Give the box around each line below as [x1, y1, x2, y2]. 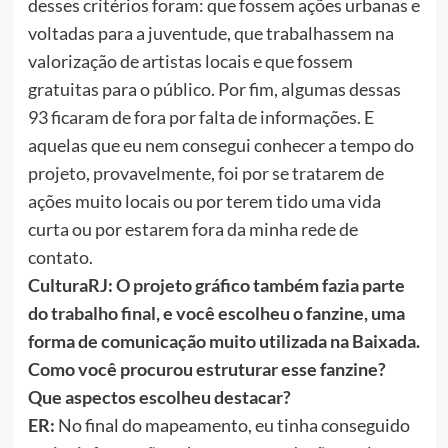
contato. [27, 246, 132, 269]
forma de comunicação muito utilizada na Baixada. [27, 330, 420, 353]
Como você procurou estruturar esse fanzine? [27, 358, 386, 381]
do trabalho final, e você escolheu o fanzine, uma [27, 302, 405, 325]
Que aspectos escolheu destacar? [27, 386, 291, 409]
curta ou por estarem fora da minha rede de [27, 218, 358, 241]
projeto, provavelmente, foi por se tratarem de [27, 162, 384, 185]
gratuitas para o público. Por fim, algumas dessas [27, 78, 401, 101]
